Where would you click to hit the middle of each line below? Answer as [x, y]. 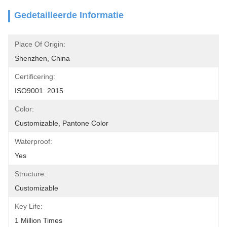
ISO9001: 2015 [39, 91]
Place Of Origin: [40, 44]
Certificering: [35, 77]
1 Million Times [39, 220]
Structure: [30, 174]
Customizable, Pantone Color [63, 123]
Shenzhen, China [42, 58]
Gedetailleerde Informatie [69, 15]
